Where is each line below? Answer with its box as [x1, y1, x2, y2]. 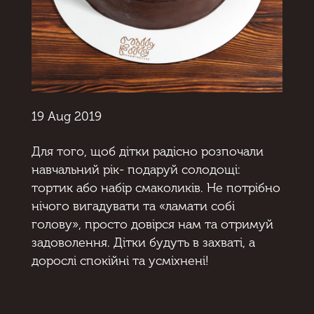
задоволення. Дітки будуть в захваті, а [31, 235, 255, 251]
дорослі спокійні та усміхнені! [31, 253, 209, 269]
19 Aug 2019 [31, 108, 102, 124]
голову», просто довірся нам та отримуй [31, 217, 273, 233]
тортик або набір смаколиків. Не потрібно [31, 180, 280, 196]
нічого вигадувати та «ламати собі [31, 198, 235, 214]
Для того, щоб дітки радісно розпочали [31, 144, 264, 160]
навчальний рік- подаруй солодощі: [31, 162, 240, 178]
